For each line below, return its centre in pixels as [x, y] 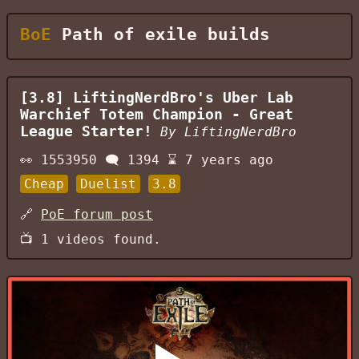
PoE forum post [97, 214]
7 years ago [229, 160]
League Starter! [86, 131]
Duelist [108, 184]
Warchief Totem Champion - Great [157, 115]
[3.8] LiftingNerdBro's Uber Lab [157, 98]
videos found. [105, 239]
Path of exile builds [161, 34]
